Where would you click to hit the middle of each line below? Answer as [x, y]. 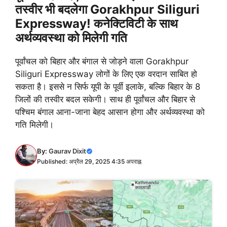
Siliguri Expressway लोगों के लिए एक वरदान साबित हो [106, 74]
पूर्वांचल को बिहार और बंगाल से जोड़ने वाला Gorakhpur [102, 61]
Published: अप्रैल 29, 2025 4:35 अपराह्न [89, 161]
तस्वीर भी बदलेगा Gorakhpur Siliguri [107, 9]
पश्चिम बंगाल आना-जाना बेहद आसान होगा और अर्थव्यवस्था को [110, 112]
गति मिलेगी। [34, 125]
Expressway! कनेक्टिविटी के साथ [97, 24]
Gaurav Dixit [67, 151]
